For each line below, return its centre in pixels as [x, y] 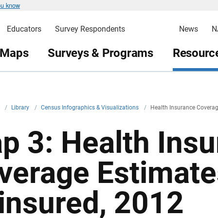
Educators [24, 29]
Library [21, 108]
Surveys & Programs [100, 53]
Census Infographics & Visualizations [91, 108]
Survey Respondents [90, 29]
